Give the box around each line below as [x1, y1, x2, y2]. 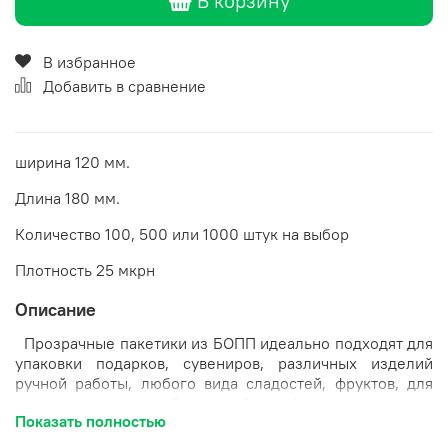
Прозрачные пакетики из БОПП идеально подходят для [15, 332, 433, 353]
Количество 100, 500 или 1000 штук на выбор [15, 224, 349, 244]
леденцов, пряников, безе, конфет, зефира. [15, 392, 331, 413]
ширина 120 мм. [15, 152, 130, 172]
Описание [15, 298, 96, 322]
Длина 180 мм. [15, 188, 120, 208]
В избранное [43, 52, 136, 73]
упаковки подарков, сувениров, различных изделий [15, 352, 433, 373]
